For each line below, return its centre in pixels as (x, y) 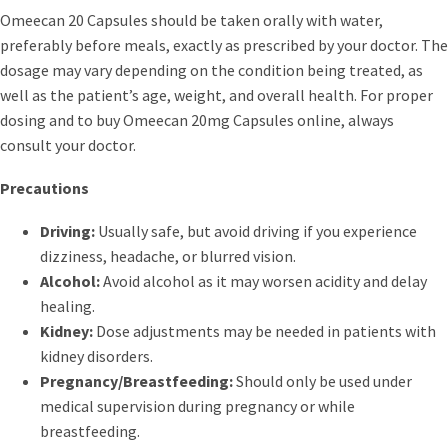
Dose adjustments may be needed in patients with (264, 330)
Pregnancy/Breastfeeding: (136, 380)
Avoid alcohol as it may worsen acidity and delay (263, 280)
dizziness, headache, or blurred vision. (168, 255)
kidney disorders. (96, 355)
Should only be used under (322, 380)
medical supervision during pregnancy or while (197, 405)
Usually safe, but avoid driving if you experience (256, 230)
